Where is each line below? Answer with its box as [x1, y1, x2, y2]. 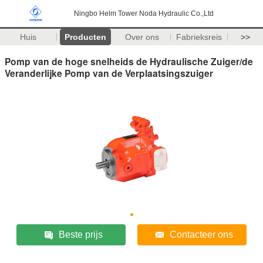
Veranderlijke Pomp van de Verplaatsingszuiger [5, 66, 213, 80]
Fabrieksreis [176, 32, 222, 42]
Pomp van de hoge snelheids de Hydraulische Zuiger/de [5, 54, 253, 68]
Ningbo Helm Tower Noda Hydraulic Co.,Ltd [74, 9, 214, 18]
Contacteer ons [169, 229, 233, 240]
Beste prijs [58, 229, 103, 240]
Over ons [125, 32, 160, 42]
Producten [64, 32, 106, 42]
